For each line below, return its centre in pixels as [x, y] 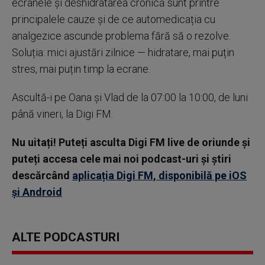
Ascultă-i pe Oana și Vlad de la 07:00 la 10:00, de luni [130, 97]
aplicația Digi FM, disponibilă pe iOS [159, 175]
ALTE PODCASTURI [66, 237]
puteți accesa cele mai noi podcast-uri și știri [122, 159]
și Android [37, 192]
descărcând [42, 175]
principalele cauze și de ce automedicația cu [114, 19]
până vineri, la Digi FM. [62, 114]
